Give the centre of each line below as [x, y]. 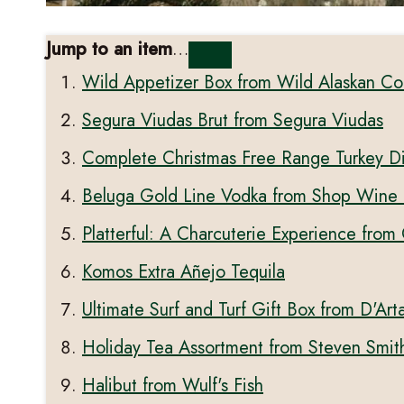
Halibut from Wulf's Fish [173, 386]
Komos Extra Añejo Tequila [184, 272]
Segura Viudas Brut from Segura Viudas [233, 121]
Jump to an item [109, 50]
